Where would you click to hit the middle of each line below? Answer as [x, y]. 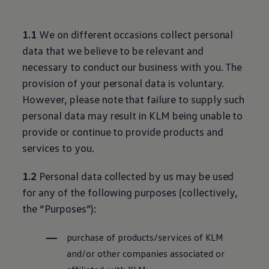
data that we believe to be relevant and [113, 50]
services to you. [58, 148]
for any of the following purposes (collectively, [130, 192]
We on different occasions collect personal [135, 34]
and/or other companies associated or [146, 253]
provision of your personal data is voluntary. [123, 83]
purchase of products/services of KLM [145, 237]
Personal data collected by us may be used [135, 176]
